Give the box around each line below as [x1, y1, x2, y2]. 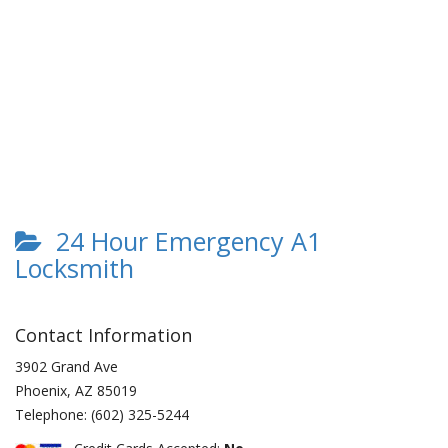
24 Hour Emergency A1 [42, 224, 321, 258]
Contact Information [15, 323, 192, 347]
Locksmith [15, 251, 134, 285]
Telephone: [15, 405, 91, 424]
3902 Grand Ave [15, 357, 118, 376]
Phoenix [15, 381, 67, 400]
